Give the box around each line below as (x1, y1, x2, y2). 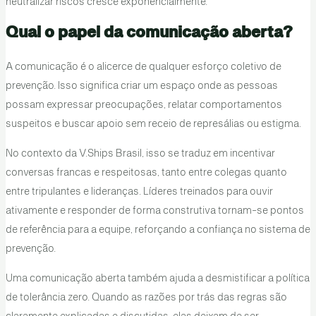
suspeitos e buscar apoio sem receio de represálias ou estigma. (5, 119, 301, 130)
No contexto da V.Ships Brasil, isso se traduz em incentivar (5, 149, 275, 159)
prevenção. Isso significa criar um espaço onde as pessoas (5, 81, 278, 92)
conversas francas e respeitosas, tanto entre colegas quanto (5, 168, 287, 178)
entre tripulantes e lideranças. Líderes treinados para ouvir (5, 187, 273, 197)
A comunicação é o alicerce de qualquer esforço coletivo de (5, 62, 281, 73)
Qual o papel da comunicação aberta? (5, 24, 293, 42)
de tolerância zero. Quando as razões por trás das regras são (5, 292, 287, 303)
